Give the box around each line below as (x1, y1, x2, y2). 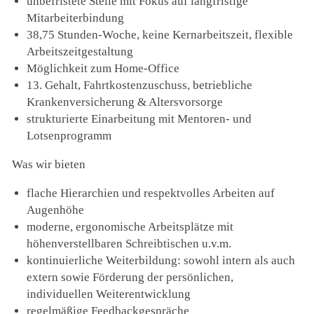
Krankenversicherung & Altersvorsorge (27, 95, 224, 109)
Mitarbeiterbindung (27, 11, 125, 25)
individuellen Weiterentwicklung (27, 287, 191, 301)
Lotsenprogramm (27, 128, 112, 142)
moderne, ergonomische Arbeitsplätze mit (27, 220, 234, 234)
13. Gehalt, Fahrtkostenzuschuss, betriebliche (27, 78, 253, 92)
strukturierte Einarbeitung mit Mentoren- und (27, 111, 252, 125)
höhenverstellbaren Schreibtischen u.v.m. (27, 237, 232, 251)
